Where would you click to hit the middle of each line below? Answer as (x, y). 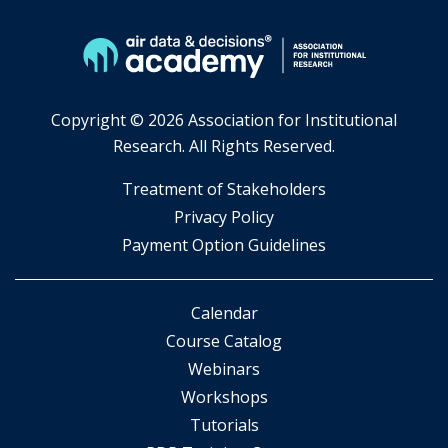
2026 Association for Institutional (272, 120)
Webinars (224, 369)
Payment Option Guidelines (224, 245)
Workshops (224, 397)
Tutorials (224, 425)
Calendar (224, 313)
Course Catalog (224, 341)
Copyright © (99, 120)
